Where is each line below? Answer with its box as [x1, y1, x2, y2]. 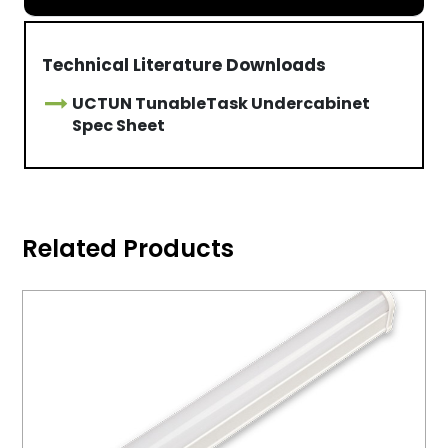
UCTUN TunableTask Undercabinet [72, 92, 371, 116]
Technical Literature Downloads [42, 53, 327, 78]
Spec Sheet [72, 114, 166, 138]
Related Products [22, 232, 235, 266]
